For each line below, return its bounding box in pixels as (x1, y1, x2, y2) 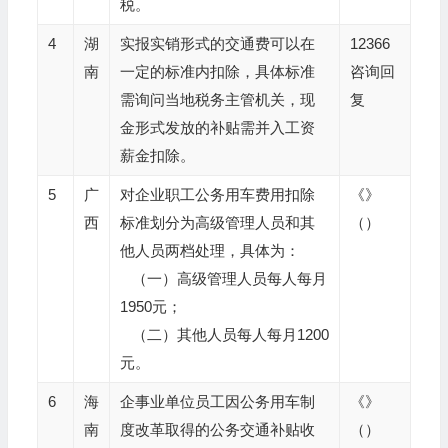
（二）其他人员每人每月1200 (119, 326, 329, 343)
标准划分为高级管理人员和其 (119, 214, 315, 231)
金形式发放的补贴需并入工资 (119, 119, 315, 136)
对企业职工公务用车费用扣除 (119, 186, 315, 203)
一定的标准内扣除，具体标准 (119, 63, 315, 80)
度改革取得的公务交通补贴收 (119, 421, 315, 438)
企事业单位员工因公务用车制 (119, 393, 315, 410)
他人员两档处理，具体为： (119, 242, 300, 259)
